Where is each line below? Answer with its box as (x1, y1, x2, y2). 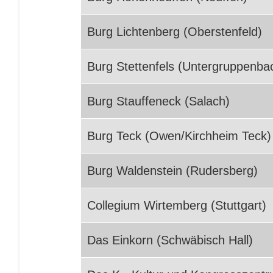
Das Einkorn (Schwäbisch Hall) (87, 233, 253, 247)
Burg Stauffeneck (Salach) (87, 94, 230, 108)
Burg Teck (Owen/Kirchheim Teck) (87, 129, 271, 143)
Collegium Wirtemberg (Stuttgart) (87, 199, 266, 212)
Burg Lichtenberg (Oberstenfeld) (87, 25, 262, 38)
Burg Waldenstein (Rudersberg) (87, 164, 258, 177)
